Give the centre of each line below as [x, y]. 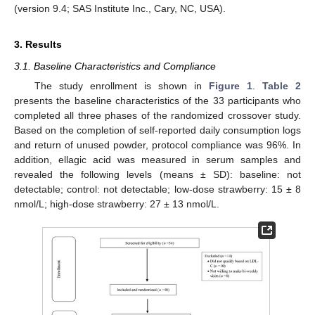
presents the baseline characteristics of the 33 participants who [157, 101]
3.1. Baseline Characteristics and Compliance [115, 66]
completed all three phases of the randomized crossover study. [157, 116]
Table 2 [282, 86]
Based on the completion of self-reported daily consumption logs [157, 130]
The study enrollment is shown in [121, 86]
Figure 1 [230, 86]
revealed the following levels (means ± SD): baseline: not [157, 175]
